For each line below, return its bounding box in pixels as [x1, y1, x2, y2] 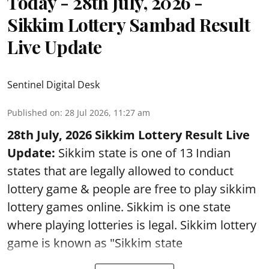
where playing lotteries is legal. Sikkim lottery [7, 216, 256, 233]
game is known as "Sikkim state [7, 234, 186, 251]
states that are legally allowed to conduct [7, 162, 234, 179]
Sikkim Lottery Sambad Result [7, 12, 250, 37]
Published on [7, 106, 60, 118]
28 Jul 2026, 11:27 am [65, 106, 150, 118]
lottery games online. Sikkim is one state [7, 198, 231, 215]
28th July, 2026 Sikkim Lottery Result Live [7, 126, 250, 143]
